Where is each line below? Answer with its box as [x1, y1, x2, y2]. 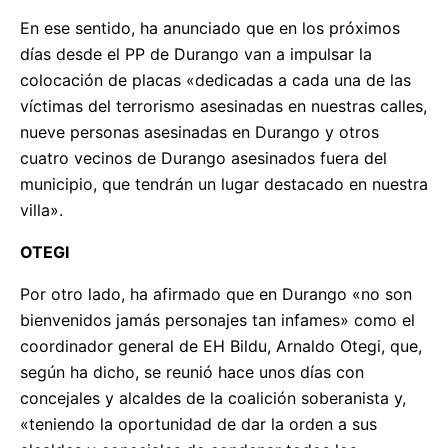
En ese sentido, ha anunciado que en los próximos [20, 17, 400, 38]
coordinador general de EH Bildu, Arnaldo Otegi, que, [20, 335, 422, 356]
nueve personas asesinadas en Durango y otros [20, 121, 379, 142]
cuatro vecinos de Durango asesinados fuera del [20, 147, 387, 168]
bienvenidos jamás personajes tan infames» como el [20, 309, 415, 330]
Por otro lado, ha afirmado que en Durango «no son [20, 283, 412, 304]
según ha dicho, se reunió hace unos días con [20, 361, 364, 382]
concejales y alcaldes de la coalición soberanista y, [20, 387, 406, 408]
